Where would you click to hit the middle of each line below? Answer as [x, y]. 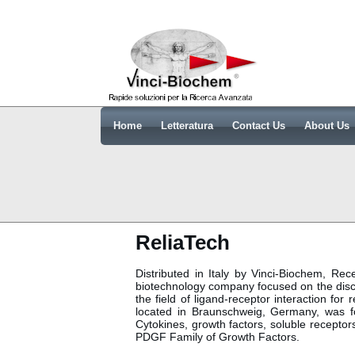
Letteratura [187, 126]
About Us [327, 126]
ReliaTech [183, 242]
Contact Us [259, 126]
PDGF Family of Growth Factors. [218, 337]
